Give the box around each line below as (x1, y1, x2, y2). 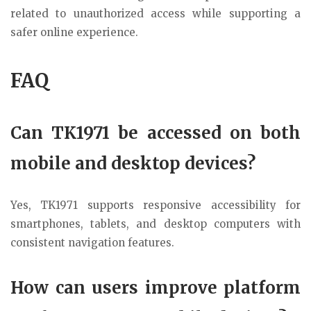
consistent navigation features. (10, 235, 174, 249)
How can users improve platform (10, 276, 301, 299)
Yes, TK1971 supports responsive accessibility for (10, 198, 301, 212)
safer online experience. (10, 26, 138, 40)
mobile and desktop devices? (10, 152, 255, 174)
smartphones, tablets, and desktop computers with (10, 217, 301, 230)
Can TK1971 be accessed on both (10, 121, 301, 144)
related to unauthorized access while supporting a (10, 7, 301, 21)
